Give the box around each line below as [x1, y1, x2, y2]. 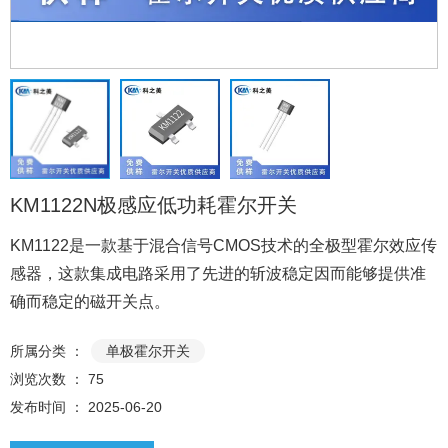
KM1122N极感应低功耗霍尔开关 [10, 193, 297, 216]
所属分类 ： [10, 342, 84, 359]
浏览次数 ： [10, 370, 88, 387]
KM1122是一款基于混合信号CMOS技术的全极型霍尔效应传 [10, 236, 437, 254]
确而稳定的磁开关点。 [10, 292, 170, 310]
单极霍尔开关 [106, 342, 190, 359]
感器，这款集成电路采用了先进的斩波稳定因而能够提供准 [10, 264, 426, 282]
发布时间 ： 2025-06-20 [10, 398, 162, 415]
